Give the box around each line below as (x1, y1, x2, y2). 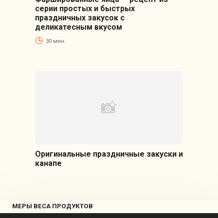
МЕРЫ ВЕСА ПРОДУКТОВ (12, 202, 93, 210)
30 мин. (45, 37, 66, 44)
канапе (35, 159, 62, 168)
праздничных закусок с (35, 13, 125, 23)
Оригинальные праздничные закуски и (35, 149, 183, 159)
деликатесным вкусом (35, 22, 122, 32)
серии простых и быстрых (35, 4, 135, 14)
